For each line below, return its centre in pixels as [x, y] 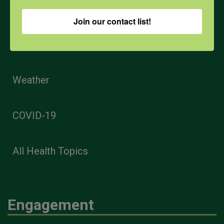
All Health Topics [50, 151]
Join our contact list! [112, 21]
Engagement [51, 205]
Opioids [29, 9]
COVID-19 [34, 116]
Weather [31, 80]
